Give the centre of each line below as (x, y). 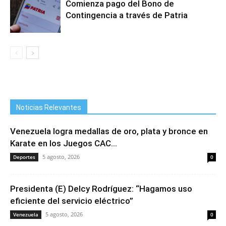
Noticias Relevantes (49, 107)
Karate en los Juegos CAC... (64, 143)
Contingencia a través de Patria (127, 15)
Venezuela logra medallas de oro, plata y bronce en (109, 131)
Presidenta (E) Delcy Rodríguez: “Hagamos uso (101, 189)
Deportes (24, 157)
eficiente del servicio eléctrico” (72, 201)
